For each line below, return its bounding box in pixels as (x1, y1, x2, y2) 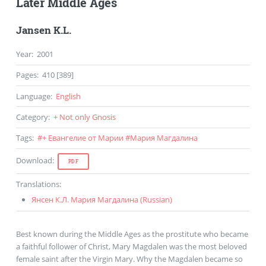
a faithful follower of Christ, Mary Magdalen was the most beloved (15, 240, 247, 252)
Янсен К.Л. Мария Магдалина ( (31, 194, 143, 205)
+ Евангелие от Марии (42, 132, 123, 144)
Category (15, 112, 48, 123)
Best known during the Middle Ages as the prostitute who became (15, 228, 248, 239)
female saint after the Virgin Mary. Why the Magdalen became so (15, 253, 243, 264)
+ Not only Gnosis (53, 112, 116, 123)
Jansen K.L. (15, 24, 71, 37)
